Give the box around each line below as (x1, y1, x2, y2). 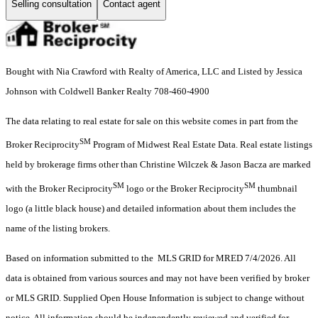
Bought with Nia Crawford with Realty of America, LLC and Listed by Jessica (6, 66, 302, 77)
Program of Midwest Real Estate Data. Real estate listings (91, 139, 312, 150)
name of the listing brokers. (6, 222, 110, 234)
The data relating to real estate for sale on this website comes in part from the (6, 116, 298, 127)
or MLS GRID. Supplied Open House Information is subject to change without (6, 292, 305, 303)
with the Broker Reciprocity (6, 182, 113, 194)
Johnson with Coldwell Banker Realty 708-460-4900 (6, 86, 209, 97)
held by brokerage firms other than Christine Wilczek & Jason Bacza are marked (6, 159, 311, 170)
